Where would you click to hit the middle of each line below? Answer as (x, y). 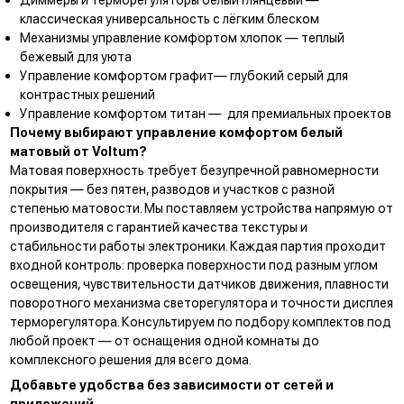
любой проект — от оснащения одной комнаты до (164, 340)
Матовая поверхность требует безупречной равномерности (194, 170)
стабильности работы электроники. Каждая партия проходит (197, 245)
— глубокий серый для (280, 75)
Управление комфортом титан (112, 113)
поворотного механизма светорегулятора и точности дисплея (201, 302)
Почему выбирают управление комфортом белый (176, 132)
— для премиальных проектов (298, 113)
